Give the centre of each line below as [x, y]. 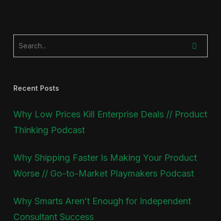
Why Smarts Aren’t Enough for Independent [102, 201]
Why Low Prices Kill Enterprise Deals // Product [110, 114]
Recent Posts [36, 88]
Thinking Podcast [49, 130]
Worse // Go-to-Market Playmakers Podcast [103, 173]
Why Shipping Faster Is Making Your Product [105, 157]
